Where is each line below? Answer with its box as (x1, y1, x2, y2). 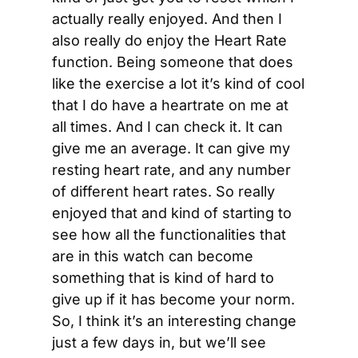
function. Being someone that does (52, 54, 293, 70)
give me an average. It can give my (52, 140, 290, 157)
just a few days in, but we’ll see (52, 334, 266, 351)
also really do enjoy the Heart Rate (52, 32, 287, 49)
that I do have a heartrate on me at (52, 97, 288, 113)
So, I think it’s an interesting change (52, 312, 296, 329)
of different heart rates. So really (52, 183, 275, 200)
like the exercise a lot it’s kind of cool (52, 75, 304, 92)
